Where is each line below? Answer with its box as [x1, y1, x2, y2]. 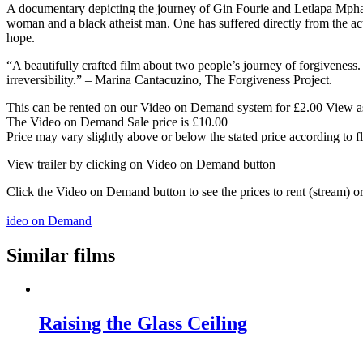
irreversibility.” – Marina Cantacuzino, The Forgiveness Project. [6, 72, 332, 87]
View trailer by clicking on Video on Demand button [6, 156, 275, 171]
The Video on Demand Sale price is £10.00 [6, 114, 228, 129]
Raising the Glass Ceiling [39, 313, 247, 335]
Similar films [6, 244, 115, 266]
